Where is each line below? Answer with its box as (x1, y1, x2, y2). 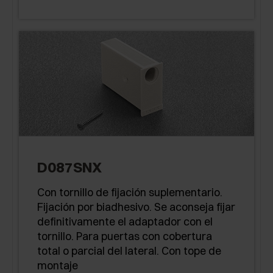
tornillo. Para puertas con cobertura (37, 229, 212, 244)
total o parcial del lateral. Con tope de (37, 244, 221, 258)
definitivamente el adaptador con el (37, 214, 213, 229)
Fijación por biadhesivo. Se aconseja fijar (37, 200, 235, 214)
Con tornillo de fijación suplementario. (37, 185, 222, 200)
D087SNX (37, 158, 102, 177)
